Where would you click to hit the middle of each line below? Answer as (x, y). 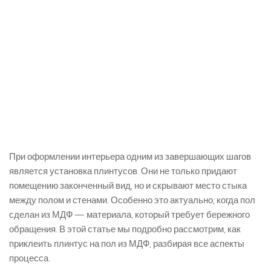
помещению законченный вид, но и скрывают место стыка (128, 186)
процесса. (30, 258)
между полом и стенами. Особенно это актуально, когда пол (132, 200)
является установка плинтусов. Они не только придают (123, 171)
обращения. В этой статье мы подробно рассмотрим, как (125, 229)
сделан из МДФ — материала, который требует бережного (129, 215)
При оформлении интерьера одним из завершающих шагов (130, 157)
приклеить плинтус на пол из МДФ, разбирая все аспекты (127, 244)
